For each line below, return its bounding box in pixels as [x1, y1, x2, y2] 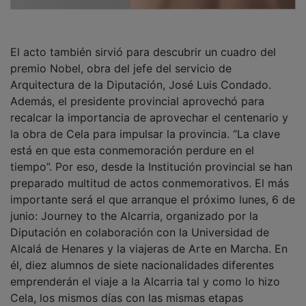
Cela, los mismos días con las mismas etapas [10, 281, 243, 295]
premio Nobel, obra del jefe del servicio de [10, 51, 232, 66]
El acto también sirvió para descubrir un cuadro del [10, 35, 276, 49]
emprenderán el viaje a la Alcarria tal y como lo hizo [10, 264, 280, 279]
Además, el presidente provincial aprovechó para [10, 84, 264, 98]
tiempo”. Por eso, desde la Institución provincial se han [10, 150, 292, 164]
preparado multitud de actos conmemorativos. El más [10, 166, 289, 180]
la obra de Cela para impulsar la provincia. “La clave [10, 117, 280, 131]
